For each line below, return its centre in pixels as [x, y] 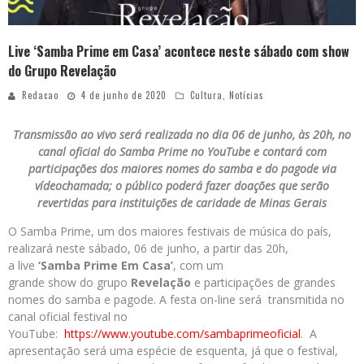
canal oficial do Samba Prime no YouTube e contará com [182, 152]
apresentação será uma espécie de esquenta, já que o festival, [173, 351]
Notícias [247, 95]
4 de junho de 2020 [124, 95]
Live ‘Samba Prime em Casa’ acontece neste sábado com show [179, 52]
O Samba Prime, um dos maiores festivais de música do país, [170, 232]
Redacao [40, 95]
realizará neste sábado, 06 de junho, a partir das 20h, [148, 249]
